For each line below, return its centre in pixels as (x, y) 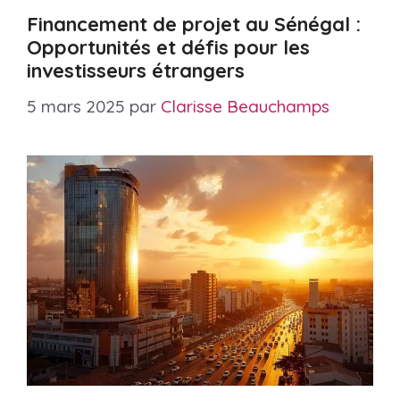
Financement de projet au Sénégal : (194, 25)
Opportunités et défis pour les (168, 48)
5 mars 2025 (76, 106)
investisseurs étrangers (136, 71)
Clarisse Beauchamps (245, 106)
